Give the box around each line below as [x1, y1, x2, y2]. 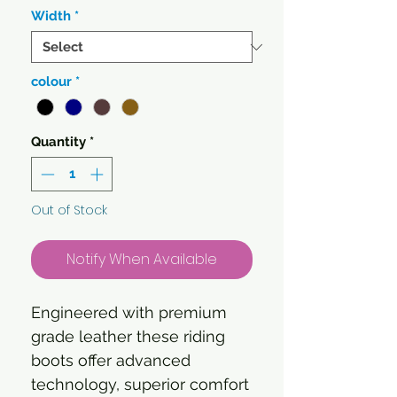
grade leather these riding [31, 326, 225, 346]
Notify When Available [66, 248, 217, 269]
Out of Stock [31, 200, 107, 219]
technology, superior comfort [31, 374, 249, 393]
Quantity [31, 134, 86, 151]
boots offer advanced [31, 350, 191, 370]
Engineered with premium [31, 302, 227, 322]
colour [31, 74, 72, 90]
